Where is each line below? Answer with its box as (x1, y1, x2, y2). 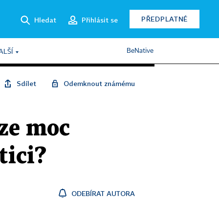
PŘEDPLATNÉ (141, 15, 188, 23)
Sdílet (17, 79, 36, 88)
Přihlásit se (82, 15, 118, 24)
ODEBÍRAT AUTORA (71, 189, 135, 197)
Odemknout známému (64, 79, 135, 88)
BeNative (127, 47, 153, 54)
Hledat (34, 15, 56, 24)
